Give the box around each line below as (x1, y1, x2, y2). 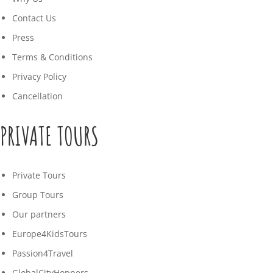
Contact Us (12, 12, 56, 24)
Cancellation (12, 90, 63, 102)
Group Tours (12, 189, 63, 200)
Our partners (12, 208, 66, 220)
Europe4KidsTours (12, 228, 87, 239)
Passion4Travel (12, 247, 73, 259)
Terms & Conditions (12, 51, 93, 63)
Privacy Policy (12, 71, 66, 82)
